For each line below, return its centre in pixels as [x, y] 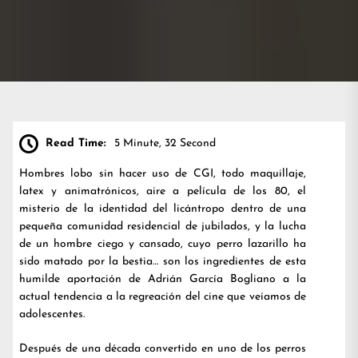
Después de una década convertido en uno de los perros [163, 349]
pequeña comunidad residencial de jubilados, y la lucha [163, 227]
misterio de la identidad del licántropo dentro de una [163, 209]
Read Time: [76, 143]
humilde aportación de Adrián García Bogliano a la [163, 279]
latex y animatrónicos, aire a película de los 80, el [163, 191]
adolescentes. [52, 314]
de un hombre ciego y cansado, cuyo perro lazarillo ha [163, 244]
